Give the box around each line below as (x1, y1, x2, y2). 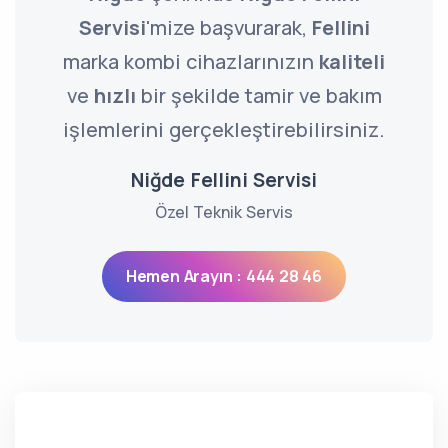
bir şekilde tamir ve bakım (135, 82, 382, 109)
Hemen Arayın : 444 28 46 (125, 265, 323, 287)
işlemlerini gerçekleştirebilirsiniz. (63, 116, 385, 143)
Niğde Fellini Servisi (131, 167, 317, 193)
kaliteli (319, 48, 385, 75)
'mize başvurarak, (145, 14, 312, 41)
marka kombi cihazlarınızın (63, 48, 319, 75)
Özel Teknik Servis (155, 201, 293, 223)
